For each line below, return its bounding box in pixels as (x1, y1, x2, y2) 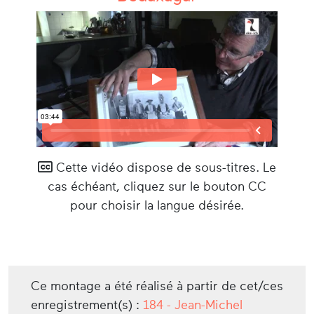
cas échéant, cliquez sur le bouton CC (48, 179, 266, 193)
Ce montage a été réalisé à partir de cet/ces (31, 278, 283, 293)
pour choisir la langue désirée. (70, 198, 244, 212)
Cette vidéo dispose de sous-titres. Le (53, 160, 276, 175)
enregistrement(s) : (31, 297, 143, 312)
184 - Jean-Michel (143, 297, 243, 312)
